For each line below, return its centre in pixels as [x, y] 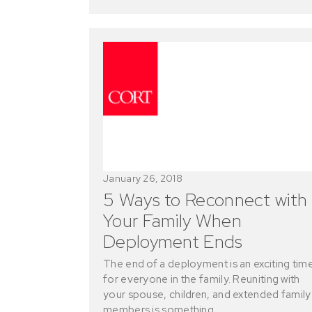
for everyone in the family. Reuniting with [202, 279]
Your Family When [172, 220]
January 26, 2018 [143, 178]
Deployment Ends [173, 241]
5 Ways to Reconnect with [205, 200]
